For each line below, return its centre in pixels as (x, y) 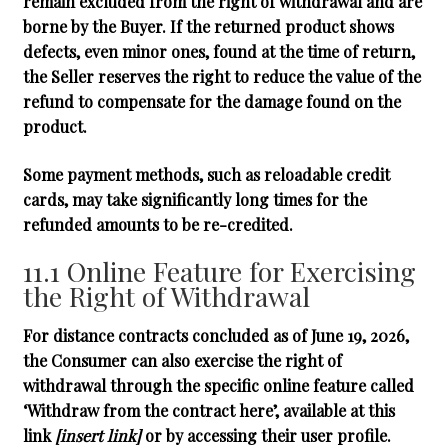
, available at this (334, 411)
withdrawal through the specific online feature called (218, 386)
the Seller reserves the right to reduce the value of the (221, 77)
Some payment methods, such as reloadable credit (206, 174)
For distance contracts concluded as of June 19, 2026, (215, 336)
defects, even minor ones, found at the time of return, (218, 52)
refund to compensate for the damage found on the (211, 102)
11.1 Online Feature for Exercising (219, 271)
